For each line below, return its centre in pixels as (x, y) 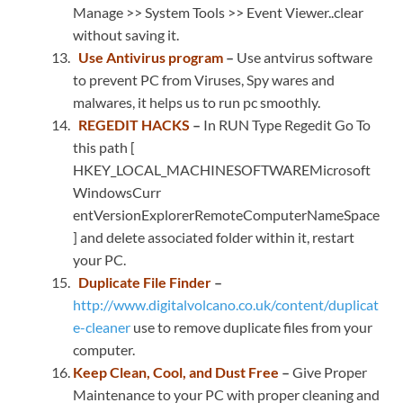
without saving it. (126, 35)
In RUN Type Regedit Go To (287, 125)
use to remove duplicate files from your (251, 327)
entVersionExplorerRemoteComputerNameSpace (226, 215)
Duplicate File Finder (145, 282)
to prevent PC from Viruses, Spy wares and (204, 80)
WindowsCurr (118, 193)
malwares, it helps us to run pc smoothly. (197, 103)
